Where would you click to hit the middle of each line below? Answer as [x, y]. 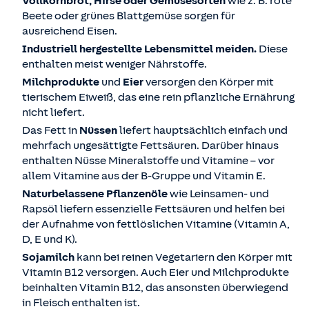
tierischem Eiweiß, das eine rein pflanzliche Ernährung [158, 98]
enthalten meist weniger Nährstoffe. [114, 64]
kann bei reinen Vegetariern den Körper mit [185, 258]
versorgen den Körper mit [210, 82]
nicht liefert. [53, 113]
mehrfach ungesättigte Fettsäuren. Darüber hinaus [150, 146]
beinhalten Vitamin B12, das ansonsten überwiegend [155, 288]
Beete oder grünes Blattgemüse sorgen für [129, 16]
